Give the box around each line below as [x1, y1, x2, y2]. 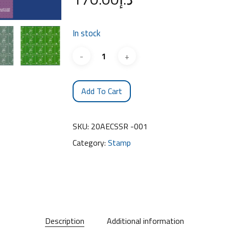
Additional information [107, 215, 184, 227]
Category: [72, 136, 108, 149]
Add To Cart [81, 85, 122, 97]
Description [45, 215, 84, 227]
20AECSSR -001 [90, 120, 148, 132]
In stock [72, 27, 101, 39]
